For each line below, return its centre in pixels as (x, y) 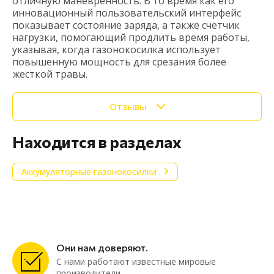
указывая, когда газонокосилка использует (117, 49)
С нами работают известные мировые (136, 261)
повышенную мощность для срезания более (119, 61)
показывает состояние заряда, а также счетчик (126, 25)
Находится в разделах (97, 141)
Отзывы (128, 107)
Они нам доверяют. (102, 247)
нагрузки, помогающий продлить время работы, (131, 37)
